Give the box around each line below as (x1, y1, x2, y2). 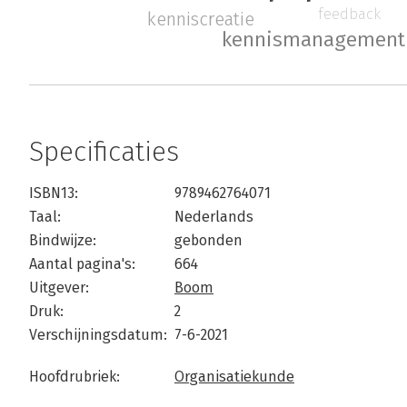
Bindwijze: (29, 232, 96, 250)
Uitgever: (29, 279, 89, 297)
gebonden (174, 232, 243, 250)
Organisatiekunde (174, 368, 294, 386)
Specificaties (29, 135, 179, 169)
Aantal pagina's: (29, 255, 135, 273)
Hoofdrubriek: (29, 368, 120, 386)
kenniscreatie (146, 8, 254, 31)
